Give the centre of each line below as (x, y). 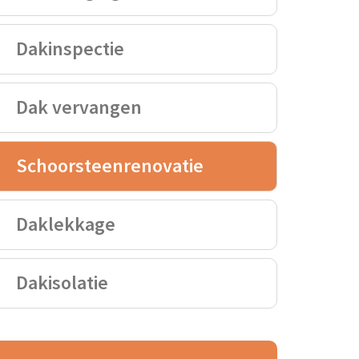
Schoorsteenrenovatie (109, 166)
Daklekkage (65, 224)
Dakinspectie (70, 49)
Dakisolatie (62, 283)
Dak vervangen (79, 107)
